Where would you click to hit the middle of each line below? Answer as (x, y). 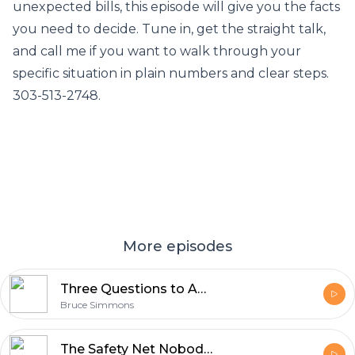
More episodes (177, 246)
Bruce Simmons (97, 305)
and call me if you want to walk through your (157, 51)
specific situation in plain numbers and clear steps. (171, 73)
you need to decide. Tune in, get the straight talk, (169, 29)
